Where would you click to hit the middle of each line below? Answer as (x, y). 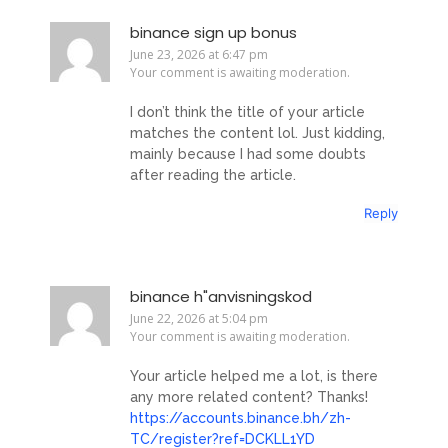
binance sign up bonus (213, 33)
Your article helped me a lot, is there (254, 375)
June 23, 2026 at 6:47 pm (199, 55)
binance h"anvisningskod (221, 297)
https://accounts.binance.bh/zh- (240, 417)
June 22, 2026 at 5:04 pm (199, 319)
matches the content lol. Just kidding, (257, 132)
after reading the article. (213, 174)
